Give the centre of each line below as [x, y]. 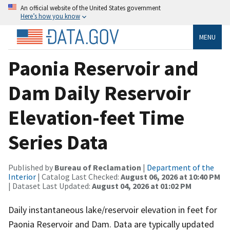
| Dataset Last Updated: [50, 186]
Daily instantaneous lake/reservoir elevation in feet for [113, 209]
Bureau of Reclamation [98, 167]
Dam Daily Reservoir [99, 93]
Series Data [58, 142]
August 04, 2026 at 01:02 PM [142, 186]
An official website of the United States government [91, 8]
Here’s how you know [50, 16]
